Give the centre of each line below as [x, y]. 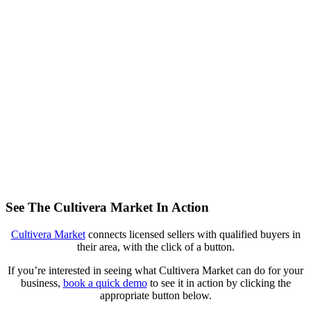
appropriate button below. [155, 296]
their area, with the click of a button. [155, 247]
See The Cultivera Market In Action [107, 208]
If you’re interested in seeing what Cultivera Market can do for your [155, 271]
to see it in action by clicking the [219, 283]
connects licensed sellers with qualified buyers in [193, 235]
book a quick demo [105, 283]
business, [42, 283]
